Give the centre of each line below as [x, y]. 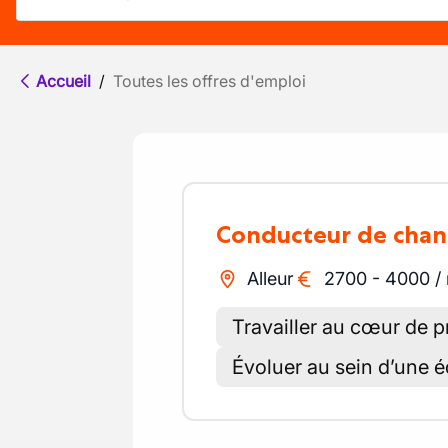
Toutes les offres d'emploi [209, 81]
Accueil [63, 81]
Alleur [270, 278]
